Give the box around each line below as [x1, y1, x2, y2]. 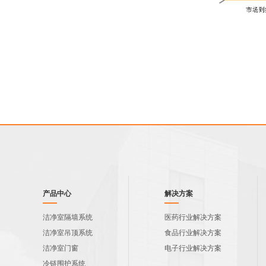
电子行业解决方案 [164, 243, 221, 252]
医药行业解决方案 [164, 213, 221, 221]
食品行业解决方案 [164, 228, 221, 237]
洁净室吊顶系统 [43, 228, 93, 237]
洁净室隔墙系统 [43, 213, 93, 221]
